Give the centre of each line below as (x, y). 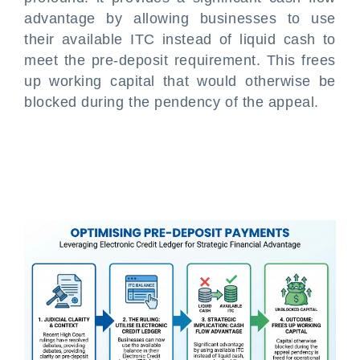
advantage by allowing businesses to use (180, 18)
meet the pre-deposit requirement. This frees (180, 60)
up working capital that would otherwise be (180, 81)
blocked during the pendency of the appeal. (172, 102)
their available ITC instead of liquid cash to (180, 39)
